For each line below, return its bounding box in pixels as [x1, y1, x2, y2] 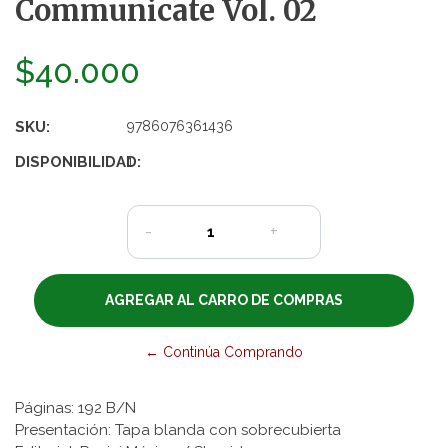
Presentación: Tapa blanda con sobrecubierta [15, 420, 341, 439]
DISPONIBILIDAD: [15, 152, 141, 171]
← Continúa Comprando [145, 343, 303, 360]
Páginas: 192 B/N [15, 398, 136, 417]
